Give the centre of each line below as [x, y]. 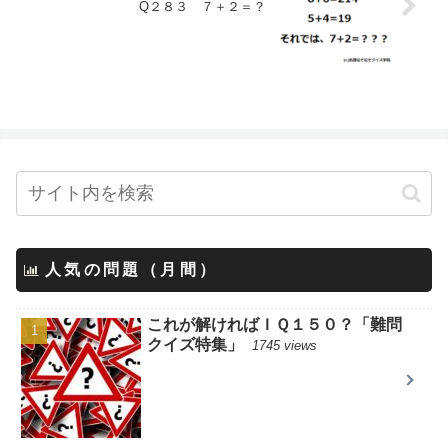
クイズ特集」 [195, 345]
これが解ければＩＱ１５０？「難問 [275, 325]
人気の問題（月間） [132, 270]
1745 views [285, 346]
